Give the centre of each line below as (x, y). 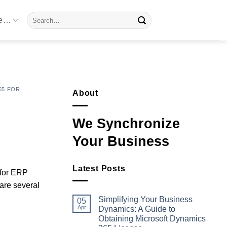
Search (37, 16)
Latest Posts (99, 168)
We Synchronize (126, 123)
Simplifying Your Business (145, 200)
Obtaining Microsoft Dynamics (152, 219)
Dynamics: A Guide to (137, 209)
